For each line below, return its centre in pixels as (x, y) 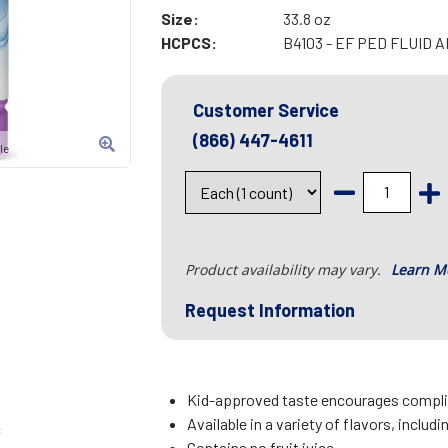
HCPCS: (188, 43)
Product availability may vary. (284, 270)
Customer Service (265, 110)
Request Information (269, 310)
